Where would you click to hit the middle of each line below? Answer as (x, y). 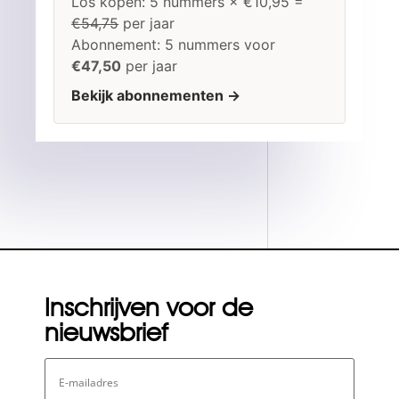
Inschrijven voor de (149, 308)
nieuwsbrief (106, 333)
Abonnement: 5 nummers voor (174, 44)
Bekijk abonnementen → (156, 96)
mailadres (78, 378)
